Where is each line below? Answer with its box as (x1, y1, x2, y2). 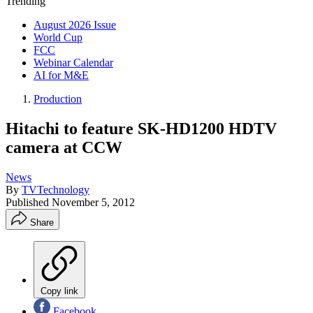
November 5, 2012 (52, 196, 135, 208)
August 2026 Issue (34, 19, 116, 31)
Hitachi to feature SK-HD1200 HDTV (6, 119, 277, 138)
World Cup (34, 31, 82, 43)
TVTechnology (22, 183, 89, 196)
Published (6, 196, 52, 208)
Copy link (41, 285, 78, 296)
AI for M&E (34, 69, 89, 81)
